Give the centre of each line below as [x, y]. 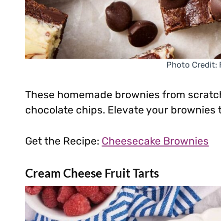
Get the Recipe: [63, 141]
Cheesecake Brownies [155, 141]
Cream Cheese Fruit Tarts [92, 173]
